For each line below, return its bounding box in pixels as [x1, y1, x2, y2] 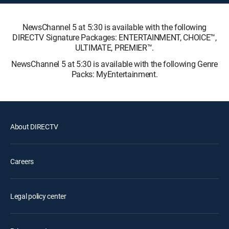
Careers [10, 156, 34, 166]
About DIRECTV [10, 121, 58, 131]
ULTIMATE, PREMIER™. [75, 41, 154, 53]
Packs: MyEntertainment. [71, 68, 158, 80]
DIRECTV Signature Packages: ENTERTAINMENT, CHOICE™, [12, 31, 217, 43]
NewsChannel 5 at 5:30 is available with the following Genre [11, 58, 218, 70]
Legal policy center [10, 191, 66, 201]
